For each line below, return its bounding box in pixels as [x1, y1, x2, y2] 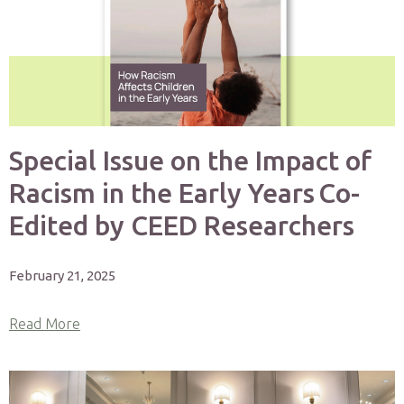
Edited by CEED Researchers [9, 210, 354, 241]
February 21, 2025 [9, 268, 115, 283]
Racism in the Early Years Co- [9, 178, 360, 208]
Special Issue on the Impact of [9, 145, 372, 176]
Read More [9, 316, 80, 332]
